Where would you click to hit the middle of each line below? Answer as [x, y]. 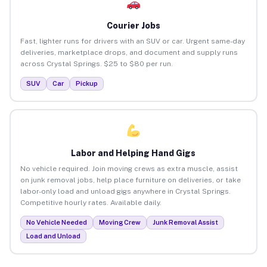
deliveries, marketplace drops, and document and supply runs [129, 52]
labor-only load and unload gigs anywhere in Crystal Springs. [125, 191]
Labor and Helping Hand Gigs [133, 153]
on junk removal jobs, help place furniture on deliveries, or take [130, 180]
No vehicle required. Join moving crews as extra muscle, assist [129, 168]
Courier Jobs [133, 25]
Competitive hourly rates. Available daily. [91, 202]
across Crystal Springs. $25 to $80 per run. [96, 63]
